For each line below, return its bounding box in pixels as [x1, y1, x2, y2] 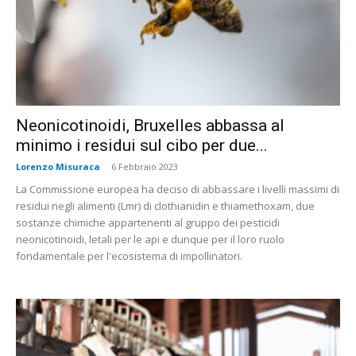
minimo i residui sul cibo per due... [16, 136, 268, 156]
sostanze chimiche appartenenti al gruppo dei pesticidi [16, 215, 280, 230]
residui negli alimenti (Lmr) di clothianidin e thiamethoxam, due [16, 199, 315, 214]
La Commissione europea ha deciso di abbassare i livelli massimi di [16, 182, 339, 197]
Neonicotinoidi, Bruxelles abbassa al [16, 116, 284, 136]
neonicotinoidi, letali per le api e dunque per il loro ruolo [16, 232, 284, 247]
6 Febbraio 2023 [111, 161, 178, 173]
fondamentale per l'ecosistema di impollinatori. [16, 249, 247, 264]
